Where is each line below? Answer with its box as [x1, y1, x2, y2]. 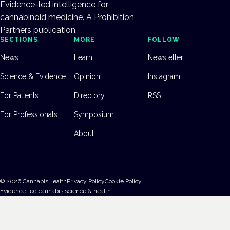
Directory [74, 91, 105, 100]
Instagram [148, 72, 180, 81]
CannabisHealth [21, 177, 67, 185]
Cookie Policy [105, 177, 142, 185]
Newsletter [148, 53, 183, 62]
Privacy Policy [67, 177, 105, 185]
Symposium [74, 110, 114, 119]
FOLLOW [148, 35, 180, 43]
